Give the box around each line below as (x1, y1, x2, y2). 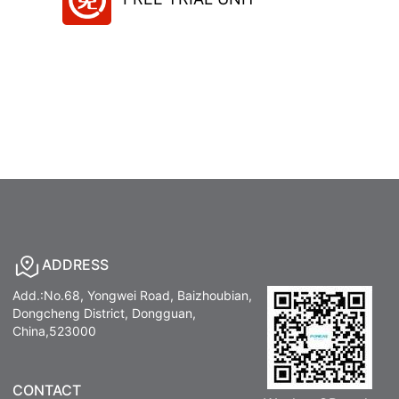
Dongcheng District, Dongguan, (12, 305, 196, 321)
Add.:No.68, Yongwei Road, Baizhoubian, (12, 287, 252, 303)
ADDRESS (41, 256, 109, 274)
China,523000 (12, 322, 96, 338)
